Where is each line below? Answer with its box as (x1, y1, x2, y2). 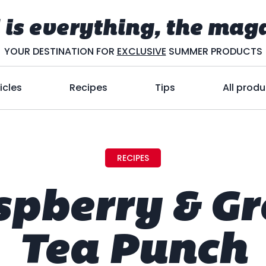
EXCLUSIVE (116, 45, 166, 58)
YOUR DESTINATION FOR (4, 45, 117, 58)
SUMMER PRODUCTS (166, 45, 262, 58)
